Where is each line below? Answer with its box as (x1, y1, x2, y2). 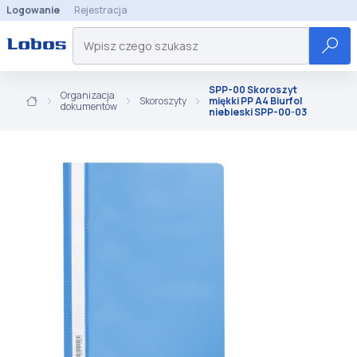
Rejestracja (74, 3, 127, 17)
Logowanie (6, 3, 60, 17)
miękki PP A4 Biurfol (209, 94, 302, 108)
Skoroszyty (139, 94, 186, 108)
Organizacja (61, 88, 115, 102)
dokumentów (61, 100, 117, 113)
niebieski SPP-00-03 (209, 105, 307, 119)
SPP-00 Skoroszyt (209, 83, 297, 96)
